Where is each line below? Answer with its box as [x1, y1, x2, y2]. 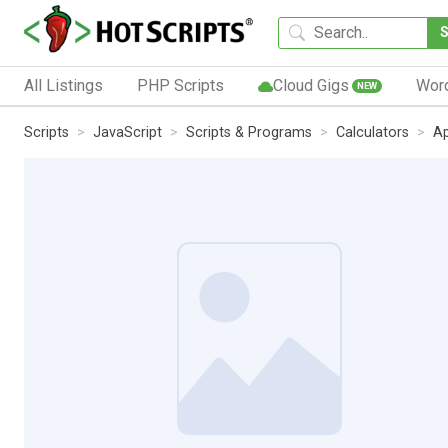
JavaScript [93, 123, 162, 141]
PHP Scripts [136, 75, 224, 95]
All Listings [24, 75, 103, 95]
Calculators [336, 123, 409, 141]
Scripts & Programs [186, 123, 312, 141]
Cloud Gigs [272, 75, 349, 95]
